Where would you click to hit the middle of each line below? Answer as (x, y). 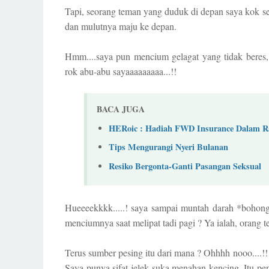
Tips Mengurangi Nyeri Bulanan (168, 147)
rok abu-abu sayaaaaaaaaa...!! (121, 71)
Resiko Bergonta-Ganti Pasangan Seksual (185, 166)
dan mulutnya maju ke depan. (121, 26)
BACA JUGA (121, 109)
